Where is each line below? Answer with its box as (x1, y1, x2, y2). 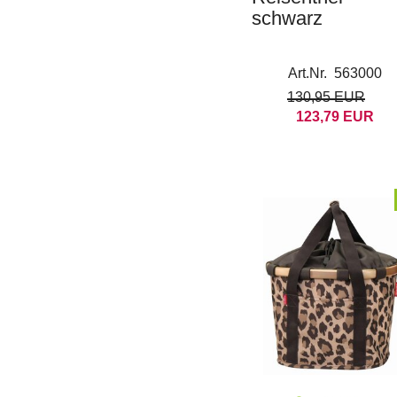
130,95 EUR (286, 90, 365, 105)
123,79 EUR (295, 109, 374, 124)
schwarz (252, 7, 323, 29)
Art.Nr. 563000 (287, 66, 382, 81)
